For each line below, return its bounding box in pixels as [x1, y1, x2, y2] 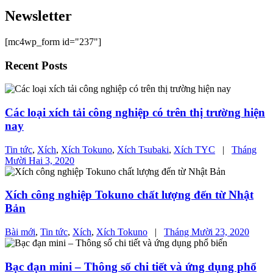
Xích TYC [174, 144, 215, 155]
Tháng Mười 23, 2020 [164, 227, 249, 238]
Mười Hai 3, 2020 [5, 155, 74, 166]
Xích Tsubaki [117, 144, 169, 155]
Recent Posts [5, 58, 67, 72]
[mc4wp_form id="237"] [5, 36, 101, 47]
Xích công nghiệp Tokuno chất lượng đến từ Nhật [5, 188, 253, 202]
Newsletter [5, 7, 72, 24]
